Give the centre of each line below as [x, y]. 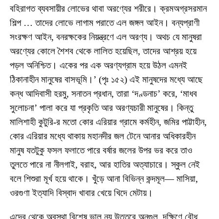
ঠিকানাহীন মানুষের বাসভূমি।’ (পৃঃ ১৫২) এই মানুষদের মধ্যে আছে [106, 79]
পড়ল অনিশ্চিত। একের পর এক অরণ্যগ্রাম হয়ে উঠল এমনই [99, 65]
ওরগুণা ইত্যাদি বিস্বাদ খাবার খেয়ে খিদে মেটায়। [81, 193]
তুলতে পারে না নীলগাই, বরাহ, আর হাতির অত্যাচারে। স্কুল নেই [105, 164]
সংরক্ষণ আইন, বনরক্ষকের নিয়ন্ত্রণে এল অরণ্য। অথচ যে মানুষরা [106, 37]
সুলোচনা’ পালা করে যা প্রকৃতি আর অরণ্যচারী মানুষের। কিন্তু [101, 108]
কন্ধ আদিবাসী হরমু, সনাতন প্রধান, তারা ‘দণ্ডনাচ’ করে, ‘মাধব [103, 93]
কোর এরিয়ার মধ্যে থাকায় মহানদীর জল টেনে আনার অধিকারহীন [103, 136]
